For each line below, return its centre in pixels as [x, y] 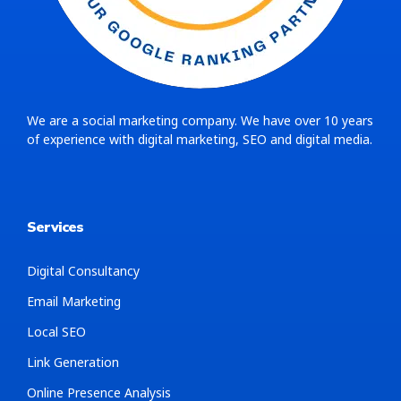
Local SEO [56, 331]
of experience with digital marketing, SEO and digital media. [200, 139]
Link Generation [73, 362]
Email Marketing [74, 301]
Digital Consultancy [83, 270]
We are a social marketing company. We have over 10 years [200, 120]
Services [55, 227]
